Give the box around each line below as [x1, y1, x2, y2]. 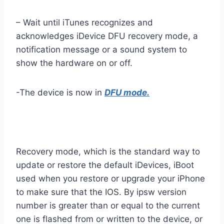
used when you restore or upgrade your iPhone [16, 173, 205, 183]
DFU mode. [104, 87, 149, 97]
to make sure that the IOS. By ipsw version [16, 186, 186, 197]
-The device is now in [16, 87, 104, 97]
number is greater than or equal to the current [16, 200, 200, 210]
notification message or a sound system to [16, 44, 187, 54]
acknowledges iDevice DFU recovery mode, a [16, 30, 198, 41]
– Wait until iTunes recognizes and [16, 17, 153, 27]
